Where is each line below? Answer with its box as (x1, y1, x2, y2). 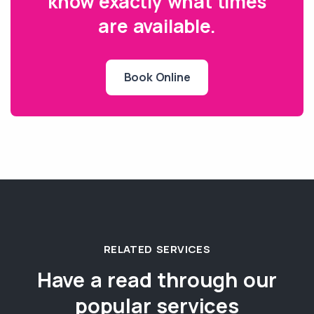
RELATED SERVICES (103, 241, 211, 257)
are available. (98, 13, 216, 39)
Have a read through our (36, 265, 278, 294)
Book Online (123, 69, 191, 85)
